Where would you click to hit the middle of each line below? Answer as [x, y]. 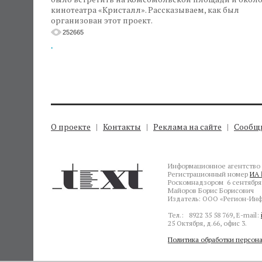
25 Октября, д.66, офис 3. [207, 223]
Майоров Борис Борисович [211, 190]
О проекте [71, 127]
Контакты [122, 127]
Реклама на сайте [187, 127]
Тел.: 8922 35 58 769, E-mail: [214, 215]
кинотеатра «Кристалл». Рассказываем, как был [145, 10]
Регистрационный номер [209, 174]
